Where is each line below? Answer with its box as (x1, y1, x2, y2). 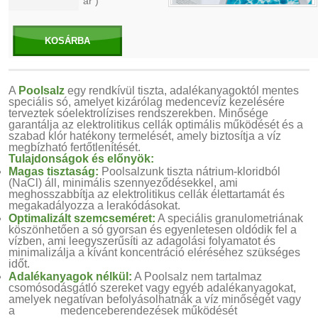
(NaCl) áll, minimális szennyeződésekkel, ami (9, 177, 238, 189)
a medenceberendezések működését (9, 305, 237, 317)
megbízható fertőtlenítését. (9, 141, 141, 153)
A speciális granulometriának (155, 212, 303, 224)
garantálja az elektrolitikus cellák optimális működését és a (9, 119, 303, 131)
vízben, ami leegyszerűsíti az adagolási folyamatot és (9, 235, 307, 247)
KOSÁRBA (45, 35, 90, 46)
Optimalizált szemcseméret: (9, 212, 155, 224)
